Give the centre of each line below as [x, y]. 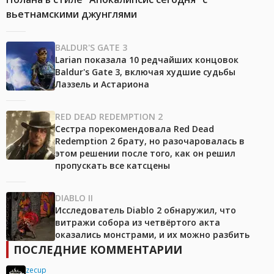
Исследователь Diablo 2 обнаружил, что [146, 210]
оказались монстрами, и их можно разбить [152, 234]
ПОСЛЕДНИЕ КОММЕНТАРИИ [98, 249]
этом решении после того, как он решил [145, 153]
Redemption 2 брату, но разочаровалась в [150, 141]
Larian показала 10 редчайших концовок [147, 59]
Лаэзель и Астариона [102, 84]
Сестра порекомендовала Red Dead [135, 128]
